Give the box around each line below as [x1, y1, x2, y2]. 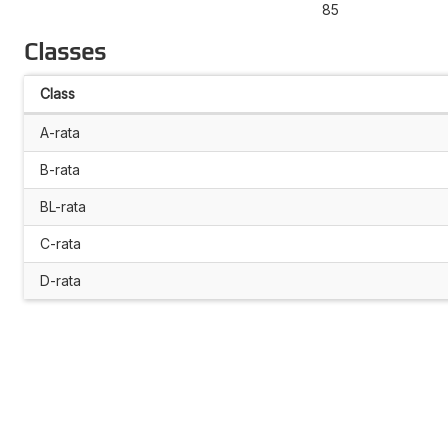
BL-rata [40, 197, 86, 215]
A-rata [40, 123, 80, 141]
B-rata [40, 160, 80, 178]
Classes [24, 37, 106, 65]
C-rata [40, 234, 81, 252]
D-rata [40, 271, 81, 289]
